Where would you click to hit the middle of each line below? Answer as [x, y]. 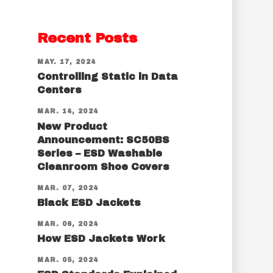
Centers [60, 90]
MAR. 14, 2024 [68, 112]
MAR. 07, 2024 [68, 188]
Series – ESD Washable [100, 153]
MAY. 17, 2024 [67, 62]
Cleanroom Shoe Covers [104, 166]
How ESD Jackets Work [101, 239]
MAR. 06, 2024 [68, 224]
